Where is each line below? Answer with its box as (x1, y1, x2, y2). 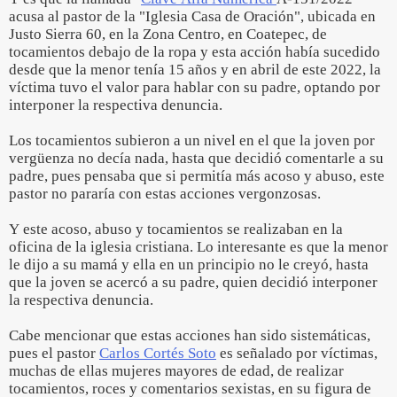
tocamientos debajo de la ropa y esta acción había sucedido (9, 43, 380, 60)
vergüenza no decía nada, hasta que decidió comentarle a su (9, 150, 384, 167)
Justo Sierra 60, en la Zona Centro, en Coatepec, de (9, 26, 327, 43)
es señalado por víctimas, (216, 345, 378, 362)
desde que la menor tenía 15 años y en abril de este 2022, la (9, 61, 381, 78)
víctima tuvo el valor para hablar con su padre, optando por (9, 79, 380, 96)
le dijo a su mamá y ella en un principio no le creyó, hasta (9, 256, 369, 273)
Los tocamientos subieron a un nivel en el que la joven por (9, 132, 375, 149)
